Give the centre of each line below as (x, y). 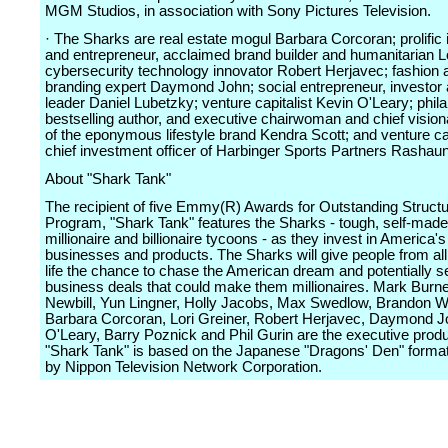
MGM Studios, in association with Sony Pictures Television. (238, 11)
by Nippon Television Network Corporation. (183, 367)
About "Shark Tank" (108, 179)
